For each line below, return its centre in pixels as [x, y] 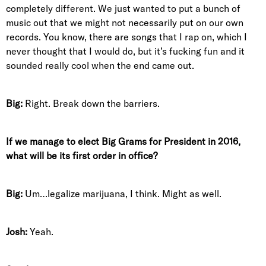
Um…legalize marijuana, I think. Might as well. [122, 194]
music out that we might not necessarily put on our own [125, 23]
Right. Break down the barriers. [91, 103]
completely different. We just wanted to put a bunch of [123, 8]
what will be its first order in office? [82, 156]
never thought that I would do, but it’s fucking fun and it [125, 51]
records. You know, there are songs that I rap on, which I [126, 37]
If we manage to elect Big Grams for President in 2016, [123, 141]
